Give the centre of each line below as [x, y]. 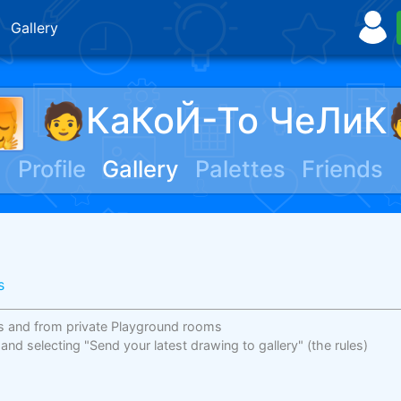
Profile [51, 169]
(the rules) [338, 346]
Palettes [241, 169]
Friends [343, 169]
